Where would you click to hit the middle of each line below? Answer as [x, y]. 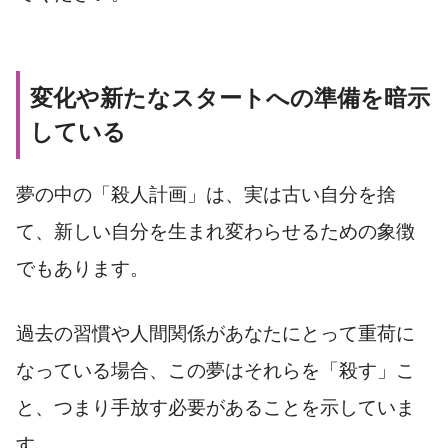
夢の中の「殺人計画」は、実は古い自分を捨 [206, 194]
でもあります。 [82, 268]
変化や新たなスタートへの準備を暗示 [230, 98]
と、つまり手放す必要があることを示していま [215, 408]
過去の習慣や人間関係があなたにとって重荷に [215, 334]
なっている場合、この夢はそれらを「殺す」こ [215, 371]
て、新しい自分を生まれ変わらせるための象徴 [215, 231]
